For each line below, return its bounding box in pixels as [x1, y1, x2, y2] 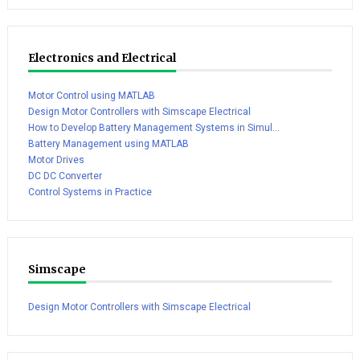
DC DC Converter [27, 170, 102, 182]
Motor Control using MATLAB [27, 89, 155, 101]
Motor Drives [27, 153, 84, 166]
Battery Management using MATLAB [27, 137, 189, 149]
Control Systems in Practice [27, 186, 152, 198]
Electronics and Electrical [27, 50, 176, 65]
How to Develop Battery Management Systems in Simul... [27, 121, 280, 133]
